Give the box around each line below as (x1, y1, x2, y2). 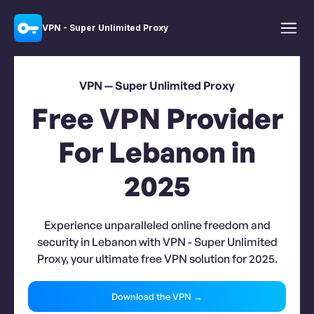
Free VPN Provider (31, 101, 283, 136)
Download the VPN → (111, 290, 203, 302)
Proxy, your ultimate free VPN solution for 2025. (36, 252, 278, 266)
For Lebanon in (58, 135, 256, 170)
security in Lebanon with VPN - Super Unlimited (36, 235, 278, 249)
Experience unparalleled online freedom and (43, 218, 271, 232)
